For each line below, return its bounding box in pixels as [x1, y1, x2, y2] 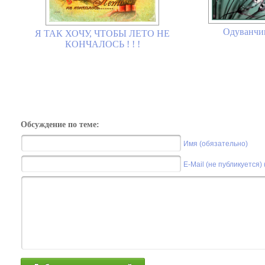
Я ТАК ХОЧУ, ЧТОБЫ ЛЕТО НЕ [35, 28, 170, 39]
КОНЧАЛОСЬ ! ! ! [64, 39, 140, 50]
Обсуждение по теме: [21, 120, 99, 129]
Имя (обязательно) [183, 140, 248, 148]
